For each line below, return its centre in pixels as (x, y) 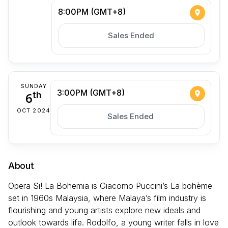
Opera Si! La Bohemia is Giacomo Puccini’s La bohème (110, 186)
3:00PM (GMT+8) (91, 92)
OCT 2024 (34, 110)
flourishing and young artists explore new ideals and (104, 210)
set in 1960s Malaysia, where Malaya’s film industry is (107, 198)
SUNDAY (34, 86)
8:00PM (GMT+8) (92, 11)
